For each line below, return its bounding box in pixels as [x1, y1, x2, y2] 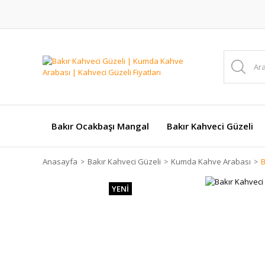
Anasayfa [43, 156, 77, 167]
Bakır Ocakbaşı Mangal [51, 120, 149, 132]
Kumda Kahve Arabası [171, 156, 251, 167]
